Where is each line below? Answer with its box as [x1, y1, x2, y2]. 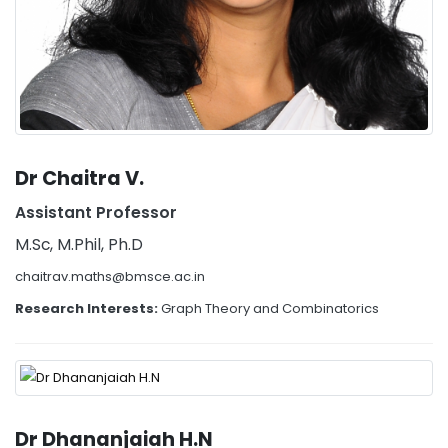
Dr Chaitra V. [15, 164, 144, 192]
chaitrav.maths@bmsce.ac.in [15, 266, 205, 286]
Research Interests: [15, 298, 161, 318]
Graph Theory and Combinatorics [161, 298, 379, 318]
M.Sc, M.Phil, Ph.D [15, 233, 143, 255]
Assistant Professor [15, 201, 177, 223]
